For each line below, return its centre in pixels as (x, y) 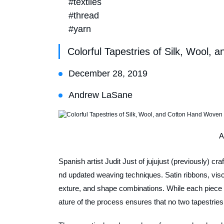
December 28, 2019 (108, 73)
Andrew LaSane (100, 95)
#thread (84, 15)
